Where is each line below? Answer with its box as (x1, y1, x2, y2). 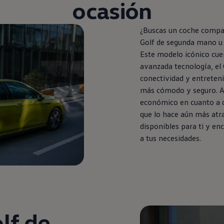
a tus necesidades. (139, 132, 201, 143)
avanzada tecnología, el (139, 60, 221, 71)
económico (139, 96, 178, 107)
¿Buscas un (139, 24, 177, 35)
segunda (166, 36, 194, 47)
